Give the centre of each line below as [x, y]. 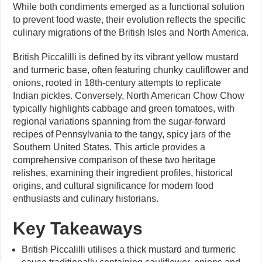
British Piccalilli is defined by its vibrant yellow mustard [126, 57]
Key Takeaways [78, 228]
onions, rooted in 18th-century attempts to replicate [117, 82]
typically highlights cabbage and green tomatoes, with [124, 108]
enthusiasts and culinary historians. [86, 198]
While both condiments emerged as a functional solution [129, 6]
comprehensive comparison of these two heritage [115, 160]
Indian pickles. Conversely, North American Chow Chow [129, 95]
